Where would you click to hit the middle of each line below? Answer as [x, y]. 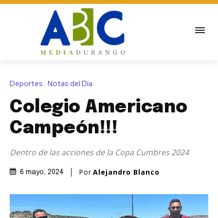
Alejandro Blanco [126, 172]
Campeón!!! [64, 128]
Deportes [26, 83]
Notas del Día [70, 83]
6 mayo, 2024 [42, 173]
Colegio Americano [99, 107]
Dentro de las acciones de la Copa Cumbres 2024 [99, 152]
